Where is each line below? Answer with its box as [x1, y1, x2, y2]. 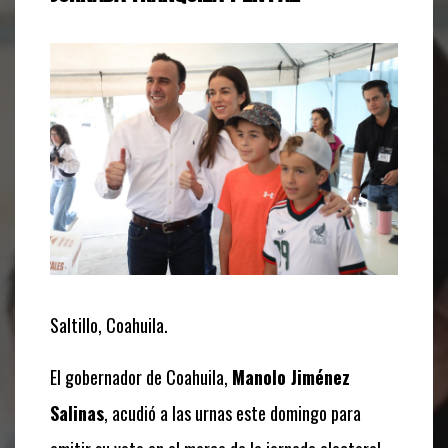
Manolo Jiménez [232, 363, 350, 390]
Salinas [50, 399, 104, 426]
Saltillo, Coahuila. [50, 311, 168, 338]
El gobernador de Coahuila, [50, 363, 228, 390]
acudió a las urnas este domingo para [108, 399, 361, 426]
